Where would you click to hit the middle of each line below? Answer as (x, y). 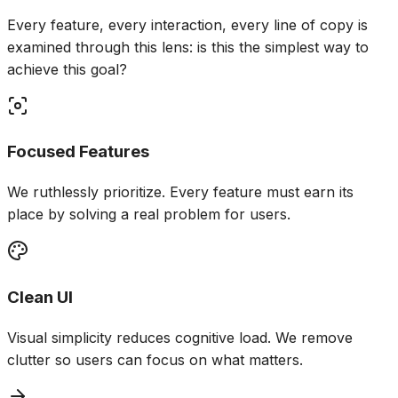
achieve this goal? (67, 69)
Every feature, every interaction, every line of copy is (187, 24)
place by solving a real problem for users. (149, 215)
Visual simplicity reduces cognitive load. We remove (180, 337)
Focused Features (78, 152)
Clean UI (40, 297)
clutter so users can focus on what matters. (155, 359)
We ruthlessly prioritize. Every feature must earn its (180, 192)
